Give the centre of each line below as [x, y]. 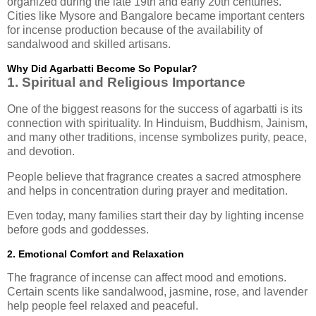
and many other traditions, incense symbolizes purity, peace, [157, 137]
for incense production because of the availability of [135, 30]
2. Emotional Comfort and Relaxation [96, 254]
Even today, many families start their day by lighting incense [156, 216]
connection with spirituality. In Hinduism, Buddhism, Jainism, [157, 123]
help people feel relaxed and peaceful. [103, 306]
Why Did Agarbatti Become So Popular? [102, 68]
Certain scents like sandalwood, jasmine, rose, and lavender [157, 292]
